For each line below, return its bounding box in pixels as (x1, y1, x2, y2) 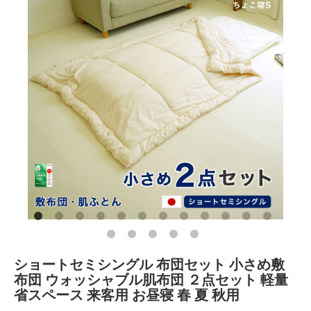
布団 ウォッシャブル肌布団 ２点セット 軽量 (14, 271, 288, 288)
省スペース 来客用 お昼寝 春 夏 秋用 (14, 286, 239, 303)
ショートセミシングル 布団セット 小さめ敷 (14, 255, 285, 273)
